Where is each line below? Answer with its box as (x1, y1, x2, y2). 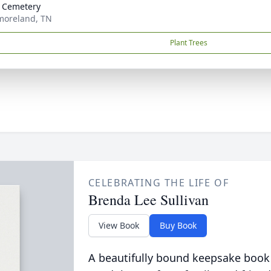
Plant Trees (170, 38, 207, 48)
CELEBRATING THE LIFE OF (88, 176, 229, 189)
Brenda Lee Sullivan (88, 190, 209, 209)
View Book (98, 220, 139, 231)
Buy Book (159, 220, 197, 231)
